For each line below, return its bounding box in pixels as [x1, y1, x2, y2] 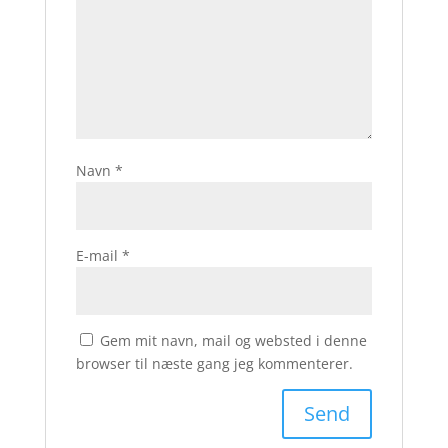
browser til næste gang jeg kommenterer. [75, 354, 353, 373]
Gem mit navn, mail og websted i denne [99, 331, 367, 350]
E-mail [75, 246, 122, 265]
